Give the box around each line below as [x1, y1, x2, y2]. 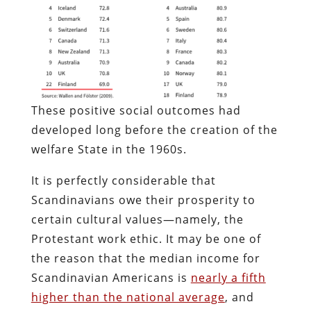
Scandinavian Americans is [31, 269, 191, 285]
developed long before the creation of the [31, 121, 278, 137]
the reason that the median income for [31, 250, 260, 266]
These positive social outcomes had [31, 102, 241, 118]
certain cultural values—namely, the [31, 211, 244, 227]
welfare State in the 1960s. [31, 141, 187, 157]
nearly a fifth [190, 269, 266, 285]
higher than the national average [31, 289, 225, 305]
